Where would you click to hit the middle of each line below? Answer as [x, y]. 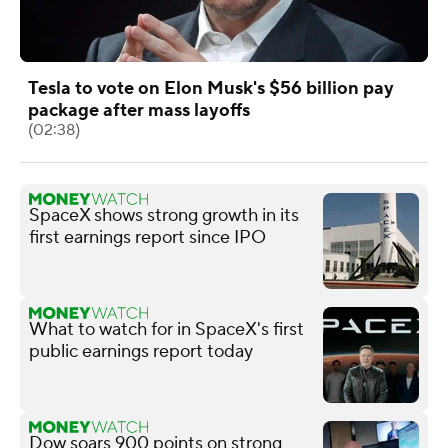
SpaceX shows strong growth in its [164, 215]
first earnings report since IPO [147, 237]
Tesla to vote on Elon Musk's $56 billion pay [211, 88]
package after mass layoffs [139, 110]
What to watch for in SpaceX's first [166, 329]
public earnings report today [141, 351]
